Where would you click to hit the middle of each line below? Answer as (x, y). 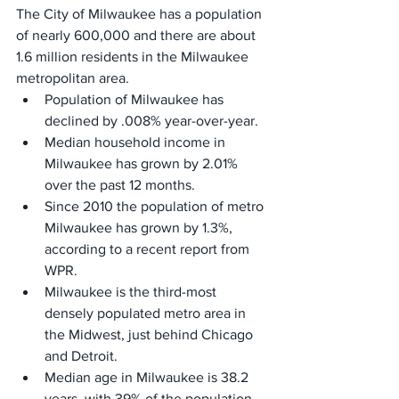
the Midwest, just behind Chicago (151, 334)
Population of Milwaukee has (136, 99)
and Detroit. (81, 356)
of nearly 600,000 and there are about (138, 35)
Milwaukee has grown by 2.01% (143, 163)
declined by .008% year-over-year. (151, 121)
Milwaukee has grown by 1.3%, (140, 228)
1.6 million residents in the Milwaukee (134, 57)
